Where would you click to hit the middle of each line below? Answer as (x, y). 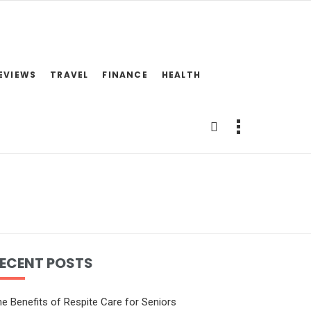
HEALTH (181, 75)
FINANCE (125, 75)
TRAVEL (69, 75)
